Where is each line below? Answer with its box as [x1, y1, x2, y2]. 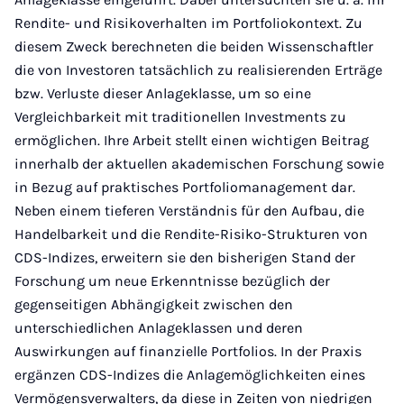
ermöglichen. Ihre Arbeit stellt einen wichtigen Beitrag [14, 132, 369, 149]
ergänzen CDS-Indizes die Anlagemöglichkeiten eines [14, 366, 365, 383]
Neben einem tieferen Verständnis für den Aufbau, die [14, 202, 364, 219]
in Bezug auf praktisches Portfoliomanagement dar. [14, 179, 355, 196]
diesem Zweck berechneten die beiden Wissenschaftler [14, 38, 373, 55]
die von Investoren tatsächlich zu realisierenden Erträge [14, 61, 382, 78]
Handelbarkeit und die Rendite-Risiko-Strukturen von [14, 225, 368, 243]
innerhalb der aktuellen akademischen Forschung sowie [14, 155, 384, 172]
